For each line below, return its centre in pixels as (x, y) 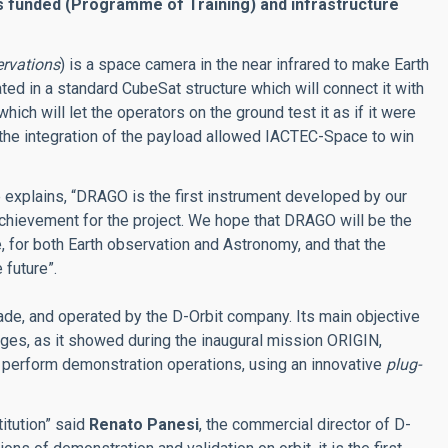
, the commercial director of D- (305, 424)
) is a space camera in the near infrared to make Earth (244, 64)
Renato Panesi (144, 424)
